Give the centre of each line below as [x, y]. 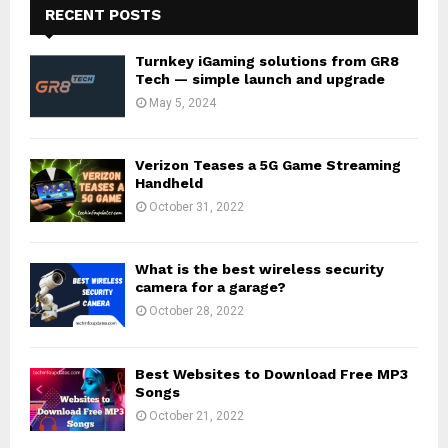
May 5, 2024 [182, 102]
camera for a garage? [210, 287]
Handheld [169, 182]
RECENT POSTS [103, 14]
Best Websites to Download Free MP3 [271, 373]
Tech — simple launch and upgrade [260, 78]
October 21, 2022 [196, 415]
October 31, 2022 [196, 206]
